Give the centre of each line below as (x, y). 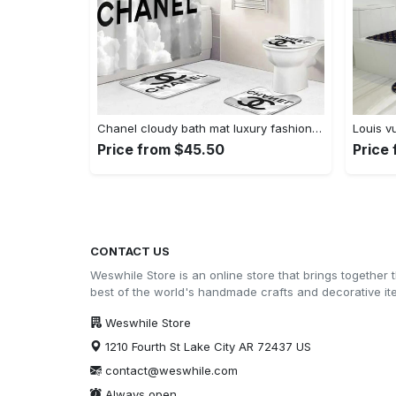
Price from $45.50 (161, 149)
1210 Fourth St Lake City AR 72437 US (206, 346)
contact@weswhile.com (171, 370)
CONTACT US (130, 251)
